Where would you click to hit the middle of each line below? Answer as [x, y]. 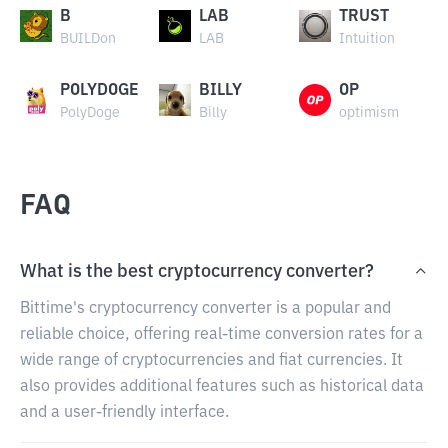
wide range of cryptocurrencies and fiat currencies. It [211, 361]
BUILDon [88, 39]
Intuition [366, 39]
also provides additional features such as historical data [222, 387]
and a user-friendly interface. [124, 413]
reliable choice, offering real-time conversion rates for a [221, 335]
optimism [368, 113]
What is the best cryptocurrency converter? [197, 272]
